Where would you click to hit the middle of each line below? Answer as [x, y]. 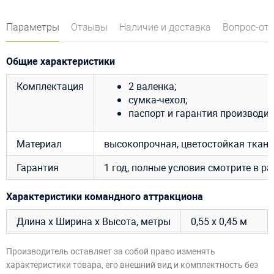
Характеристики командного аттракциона [105, 197]
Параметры [33, 27]
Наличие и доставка [165, 27]
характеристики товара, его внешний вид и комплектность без [132, 264]
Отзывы [89, 27]
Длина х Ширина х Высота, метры [94, 222]
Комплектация [50, 86]
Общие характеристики [61, 61]
